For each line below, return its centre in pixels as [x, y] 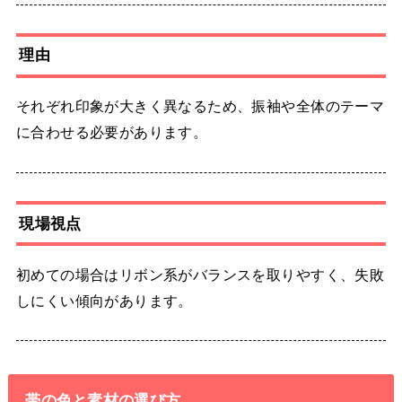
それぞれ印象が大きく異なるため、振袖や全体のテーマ [200, 106]
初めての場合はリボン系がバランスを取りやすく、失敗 [200, 274]
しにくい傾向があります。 [104, 300]
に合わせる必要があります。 [112, 132]
